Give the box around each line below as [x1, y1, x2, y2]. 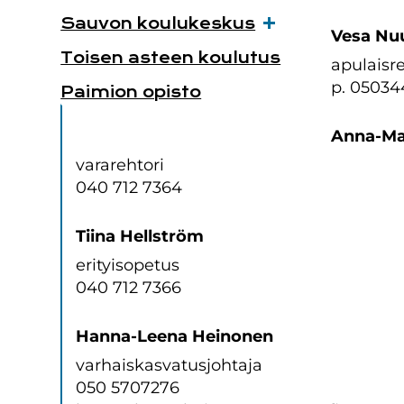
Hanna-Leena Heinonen [76, 326, 274, 346]
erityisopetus [76, 255, 180, 275]
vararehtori [76, 155, 165, 175]
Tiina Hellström [76, 226, 205, 246]
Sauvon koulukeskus [60, 14, 256, 33]
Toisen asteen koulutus [60, 49, 281, 68]
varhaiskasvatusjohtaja [76, 355, 263, 375]
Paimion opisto [60, 83, 202, 102]
